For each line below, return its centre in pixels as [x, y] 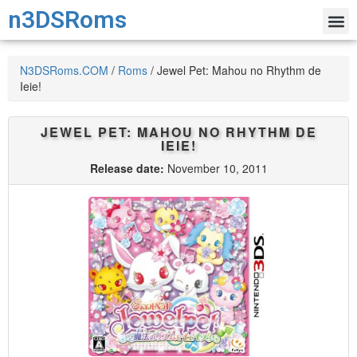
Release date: [127, 168]
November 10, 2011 [216, 168]
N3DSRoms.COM [64, 70]
